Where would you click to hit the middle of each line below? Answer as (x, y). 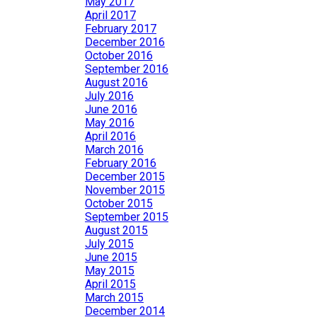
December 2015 (125, 177)
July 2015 (109, 244)
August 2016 (116, 82)
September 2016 (127, 69)
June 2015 (111, 257)
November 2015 (125, 190)
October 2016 (119, 56)
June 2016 (111, 109)
